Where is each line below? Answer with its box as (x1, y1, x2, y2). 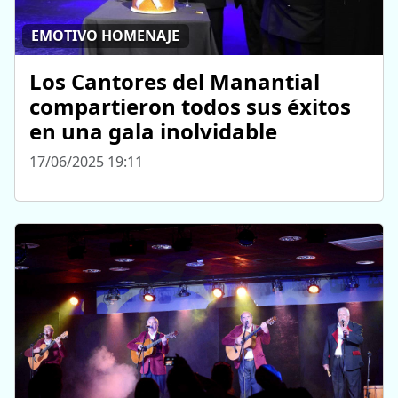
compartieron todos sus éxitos (29, 91, 351, 121)
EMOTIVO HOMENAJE (31, 26, 180, 46)
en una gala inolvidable (29, 115, 277, 146)
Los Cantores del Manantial (29, 66, 320, 96)
